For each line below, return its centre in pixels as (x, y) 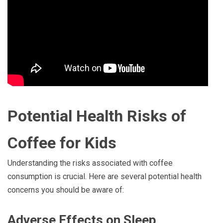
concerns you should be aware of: (66, 190)
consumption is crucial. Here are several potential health (105, 177)
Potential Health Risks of (97, 116)
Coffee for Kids (62, 143)
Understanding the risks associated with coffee (90, 163)
